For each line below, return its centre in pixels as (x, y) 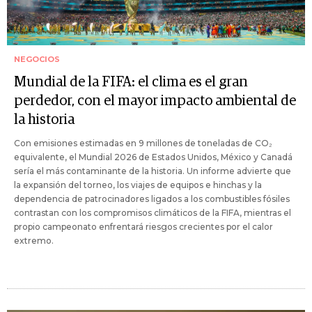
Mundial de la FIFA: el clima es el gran (131, 83)
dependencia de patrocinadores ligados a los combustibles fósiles (152, 199)
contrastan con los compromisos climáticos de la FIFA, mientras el (153, 213)
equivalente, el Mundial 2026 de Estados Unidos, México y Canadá (153, 157)
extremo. (34, 241)
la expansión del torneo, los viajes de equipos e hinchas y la (138, 185)
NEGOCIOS (37, 60)
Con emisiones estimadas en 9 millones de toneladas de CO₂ (143, 143)
